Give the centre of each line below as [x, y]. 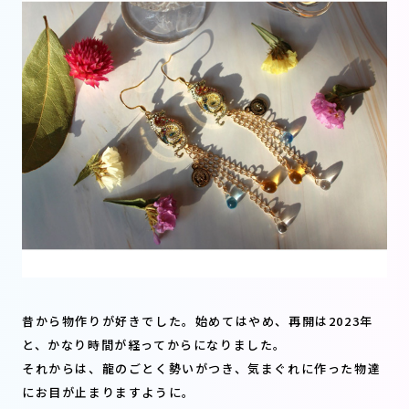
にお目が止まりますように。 [109, 393]
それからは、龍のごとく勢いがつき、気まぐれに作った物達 [202, 369]
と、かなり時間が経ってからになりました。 [154, 345]
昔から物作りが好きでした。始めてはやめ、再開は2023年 [198, 321]
